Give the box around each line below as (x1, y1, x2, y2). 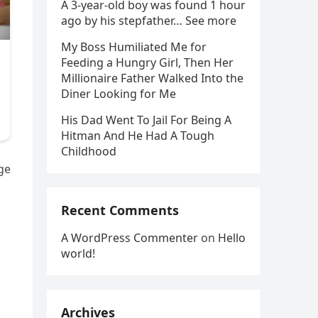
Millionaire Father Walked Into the (61, 70, 243, 86)
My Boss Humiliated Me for (61, 39, 207, 55)
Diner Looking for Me (61, 86, 176, 102)
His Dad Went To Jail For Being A (61, 112, 231, 128)
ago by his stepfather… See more (61, 13, 236, 28)
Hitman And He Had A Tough (61, 128, 214, 143)
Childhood (61, 143, 116, 159)
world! (61, 246, 95, 261)
